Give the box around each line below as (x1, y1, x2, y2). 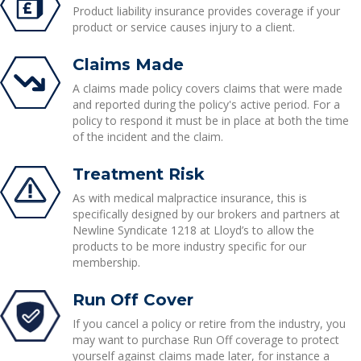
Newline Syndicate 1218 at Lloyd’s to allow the (72, 222, 314, 238)
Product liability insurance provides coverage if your (72, 3, 340, 19)
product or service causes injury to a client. (72, 19, 295, 35)
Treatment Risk (72, 164, 205, 184)
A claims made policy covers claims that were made (72, 81, 342, 96)
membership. (72, 255, 140, 270)
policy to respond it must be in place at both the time (72, 113, 349, 128)
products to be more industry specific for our (72, 239, 306, 254)
